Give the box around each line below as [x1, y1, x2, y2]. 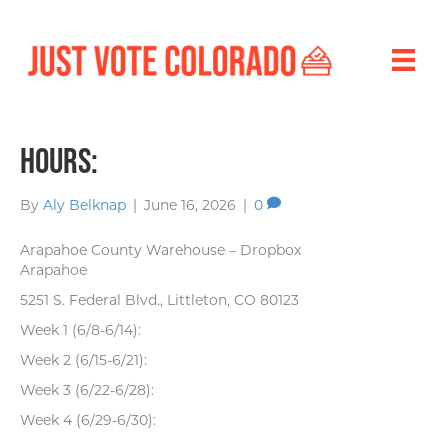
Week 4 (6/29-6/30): [20, 411, 156, 430]
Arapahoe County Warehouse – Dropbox [20, 241, 301, 260]
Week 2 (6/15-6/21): [20, 351, 147, 370]
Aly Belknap [43, 196, 126, 215]
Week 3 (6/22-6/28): [20, 381, 154, 400]
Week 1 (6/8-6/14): [20, 321, 141, 340]
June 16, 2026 [144, 196, 236, 215]
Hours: [20, 140, 98, 181]
